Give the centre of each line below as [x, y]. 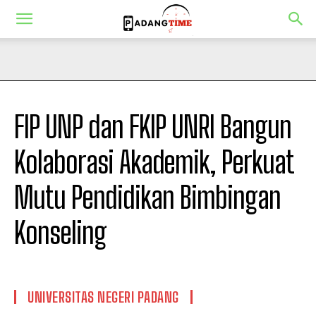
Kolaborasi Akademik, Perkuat [154, 162]
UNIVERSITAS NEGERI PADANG [103, 297]
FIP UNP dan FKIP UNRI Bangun [153, 127]
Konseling [60, 233]
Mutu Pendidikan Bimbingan [147, 197]
